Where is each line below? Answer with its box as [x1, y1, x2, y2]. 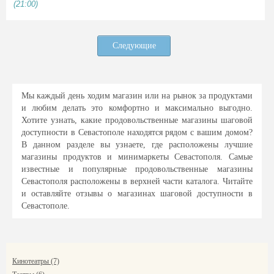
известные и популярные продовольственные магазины [21, 165, 253, 174]
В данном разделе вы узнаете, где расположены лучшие [21, 140, 253, 149]
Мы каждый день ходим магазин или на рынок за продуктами [21, 91, 253, 100]
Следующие [112, 41, 156, 50]
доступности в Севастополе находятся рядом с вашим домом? [21, 128, 253, 137]
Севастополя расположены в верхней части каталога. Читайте [21, 177, 253, 186]
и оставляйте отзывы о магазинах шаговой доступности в [21, 189, 253, 198]
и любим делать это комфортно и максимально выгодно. [21, 103, 253, 113]
